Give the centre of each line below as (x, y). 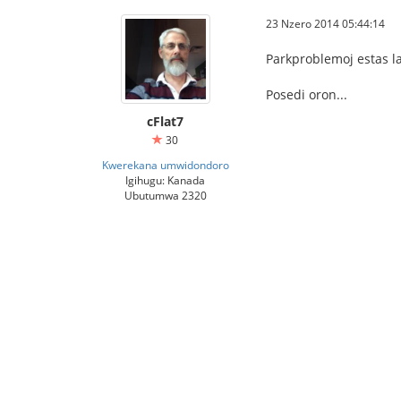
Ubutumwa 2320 (165, 195)
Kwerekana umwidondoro (165, 165)
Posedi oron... (307, 94)
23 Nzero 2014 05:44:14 (325, 23)
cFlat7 (165, 121)
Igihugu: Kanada (165, 180)
